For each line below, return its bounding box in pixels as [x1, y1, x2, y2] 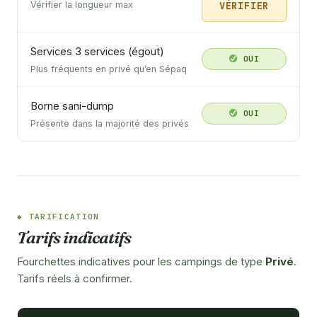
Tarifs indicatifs [17, 226, 131, 248]
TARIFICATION [28, 211, 100, 221]
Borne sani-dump [30, 99, 114, 112]
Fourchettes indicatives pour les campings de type [17, 254, 265, 268]
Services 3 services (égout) [30, 45, 164, 57]
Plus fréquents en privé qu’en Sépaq [30, 63, 187, 74]
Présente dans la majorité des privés [30, 117, 189, 129]
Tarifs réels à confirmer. [17, 271, 132, 285]
